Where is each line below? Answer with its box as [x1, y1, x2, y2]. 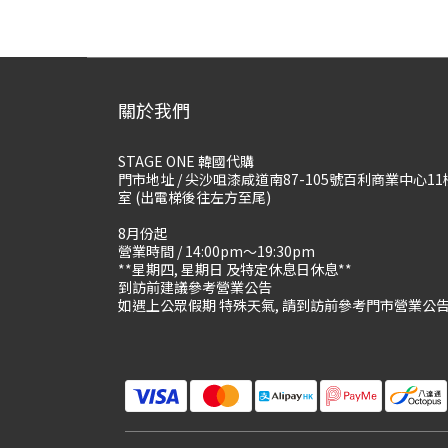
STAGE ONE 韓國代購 [118, 151, 254, 171]
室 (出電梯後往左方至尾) [118, 187, 271, 207]
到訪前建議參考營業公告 [118, 277, 272, 297]
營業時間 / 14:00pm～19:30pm [118, 241, 315, 261]
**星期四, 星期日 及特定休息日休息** [118, 259, 355, 279]
